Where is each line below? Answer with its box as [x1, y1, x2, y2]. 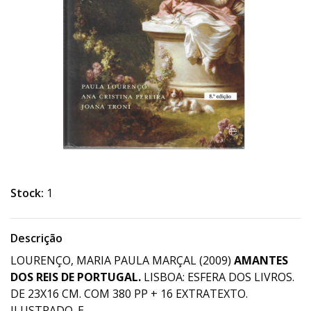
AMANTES [234, 253, 288, 268]
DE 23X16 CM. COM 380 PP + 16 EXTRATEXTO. [10, 286, 248, 301]
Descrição [10, 230, 62, 246]
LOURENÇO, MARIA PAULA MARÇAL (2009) [10, 253, 234, 268]
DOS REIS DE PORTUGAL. [10, 269, 141, 285]
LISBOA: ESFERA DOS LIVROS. [141, 269, 294, 285]
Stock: [10, 185, 44, 201]
